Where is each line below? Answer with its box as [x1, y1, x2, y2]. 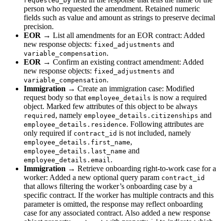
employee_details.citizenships [84, 111, 198, 119]
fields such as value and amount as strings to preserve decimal [24, 13, 215, 22]
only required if [24, 128, 74, 137]
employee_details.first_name [24, 138, 130, 146]
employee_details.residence [24, 120, 126, 128]
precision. [24, 22, 54, 31]
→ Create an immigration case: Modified [66, 84, 194, 93]
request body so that [24, 93, 88, 102]
